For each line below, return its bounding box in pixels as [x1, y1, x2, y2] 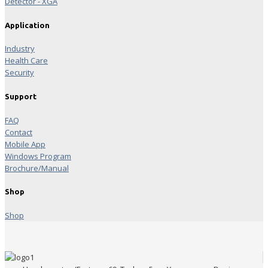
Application [5, 20, 50, 29]
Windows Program [5, 150, 71, 162]
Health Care [5, 55, 48, 66]
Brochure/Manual [5, 162, 69, 173]
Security [5, 67, 34, 78]
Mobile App [5, 138, 45, 150]
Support [5, 92, 36, 101]
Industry [5, 43, 35, 54]
